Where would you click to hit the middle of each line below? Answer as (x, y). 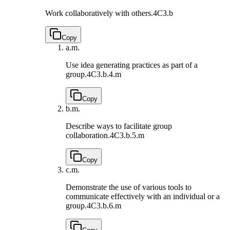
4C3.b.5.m (127, 135)
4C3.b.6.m (104, 205)
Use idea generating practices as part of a (132, 65)
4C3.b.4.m (104, 74)
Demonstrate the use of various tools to (129, 187)
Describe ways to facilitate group (119, 126)
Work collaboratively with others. (99, 13)
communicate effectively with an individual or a (143, 196)
